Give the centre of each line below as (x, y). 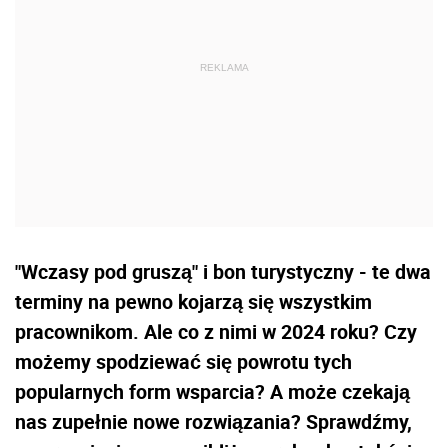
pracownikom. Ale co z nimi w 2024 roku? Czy (216, 331)
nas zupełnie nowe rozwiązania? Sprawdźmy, (213, 421)
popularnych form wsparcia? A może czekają (212, 391)
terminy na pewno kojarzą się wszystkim (193, 301)
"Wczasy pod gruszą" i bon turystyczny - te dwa (223, 271)
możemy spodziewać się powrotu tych (183, 361)
